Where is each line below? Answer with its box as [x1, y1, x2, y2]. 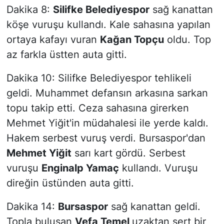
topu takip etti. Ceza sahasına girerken [6, 101, 189, 114]
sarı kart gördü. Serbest [71, 146, 185, 159]
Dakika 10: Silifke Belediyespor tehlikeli [6, 71, 191, 84]
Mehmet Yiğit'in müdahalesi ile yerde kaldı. [6, 116, 208, 129]
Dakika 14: [6, 200, 58, 212]
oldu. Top [163, 33, 211, 45]
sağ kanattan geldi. [107, 200, 200, 212]
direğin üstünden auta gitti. [6, 176, 134, 189]
